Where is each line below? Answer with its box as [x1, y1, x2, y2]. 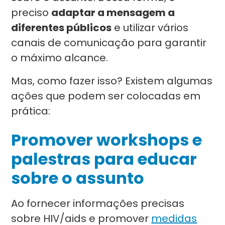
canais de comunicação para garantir [11, 36, 207, 50]
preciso [11, 6, 52, 20]
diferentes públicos [11, 21, 112, 35]
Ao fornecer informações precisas [11, 196, 185, 210]
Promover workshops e [11, 129, 202, 151]
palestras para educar [11, 148, 197, 170]
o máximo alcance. [11, 51, 108, 65]
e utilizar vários [111, 21, 189, 35]
